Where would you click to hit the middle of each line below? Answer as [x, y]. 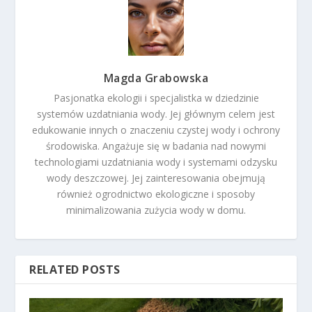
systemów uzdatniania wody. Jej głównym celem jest [156, 114]
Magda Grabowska [156, 78]
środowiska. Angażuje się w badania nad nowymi [156, 146]
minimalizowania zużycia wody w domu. [156, 210]
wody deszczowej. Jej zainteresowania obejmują [156, 178]
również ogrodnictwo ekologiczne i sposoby [156, 194]
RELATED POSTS [75, 269]
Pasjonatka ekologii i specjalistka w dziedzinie [156, 97]
